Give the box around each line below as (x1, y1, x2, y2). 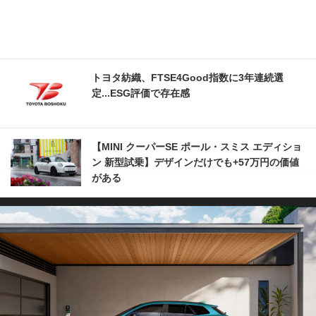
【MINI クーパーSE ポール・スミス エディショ (92, 141, 302, 153)
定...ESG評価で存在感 (92, 87, 190, 99)
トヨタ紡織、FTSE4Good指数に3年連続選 (92, 72, 284, 84)
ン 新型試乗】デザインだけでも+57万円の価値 (92, 157, 299, 169)
